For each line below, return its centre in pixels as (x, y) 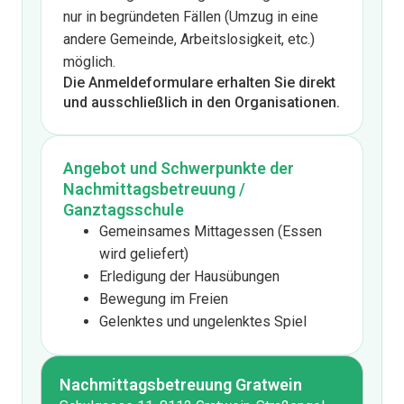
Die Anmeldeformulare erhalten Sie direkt (199, 83)
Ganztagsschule (124, 210)
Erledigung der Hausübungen (189, 276)
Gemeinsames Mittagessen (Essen (211, 231)
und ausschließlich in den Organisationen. (202, 102)
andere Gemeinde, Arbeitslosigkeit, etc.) (189, 39)
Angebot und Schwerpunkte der (179, 168)
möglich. (89, 62)
